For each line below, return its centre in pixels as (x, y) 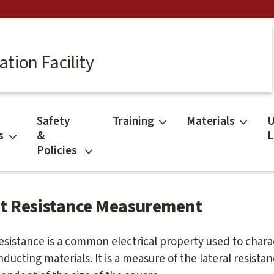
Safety (54, 122)
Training (133, 122)
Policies (57, 151)
